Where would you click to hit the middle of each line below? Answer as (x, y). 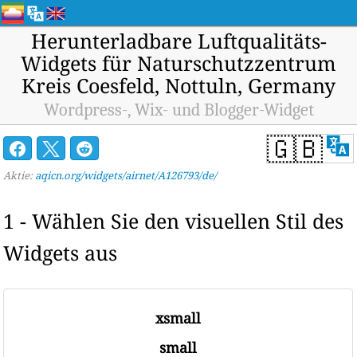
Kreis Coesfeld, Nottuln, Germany (178, 85)
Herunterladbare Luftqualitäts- (178, 41)
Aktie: (20, 175)
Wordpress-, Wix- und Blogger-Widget (178, 110)
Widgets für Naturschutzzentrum (178, 63)
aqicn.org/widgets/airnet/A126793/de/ (126, 175)
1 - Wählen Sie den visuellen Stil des (174, 220)
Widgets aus (61, 252)
